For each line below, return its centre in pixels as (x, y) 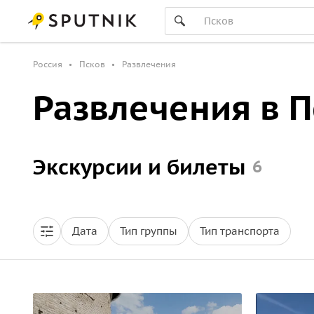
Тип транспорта (240, 231)
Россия (48, 64)
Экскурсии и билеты (139, 166)
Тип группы (149, 231)
